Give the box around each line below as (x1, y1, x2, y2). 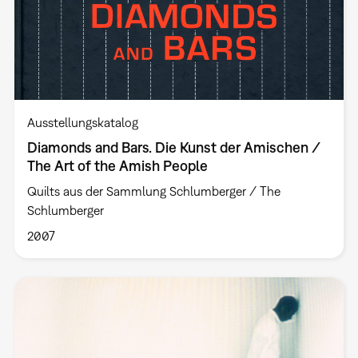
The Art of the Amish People (26, 157, 208, 175)
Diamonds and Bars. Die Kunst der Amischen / (26, 139, 320, 157)
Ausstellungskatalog (26, 115, 138, 130)
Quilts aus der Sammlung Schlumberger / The (26, 184, 280, 199)
